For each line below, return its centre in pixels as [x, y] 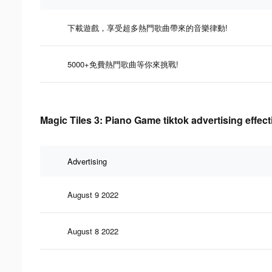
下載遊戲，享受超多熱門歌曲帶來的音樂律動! [148, 27]
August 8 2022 [93, 231]
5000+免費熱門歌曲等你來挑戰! [123, 64]
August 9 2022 [93, 194]
